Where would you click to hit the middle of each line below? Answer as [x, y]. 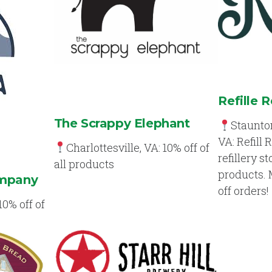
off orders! [244, 190]
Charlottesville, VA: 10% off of [138, 147]
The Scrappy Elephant [122, 123]
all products [84, 164]
